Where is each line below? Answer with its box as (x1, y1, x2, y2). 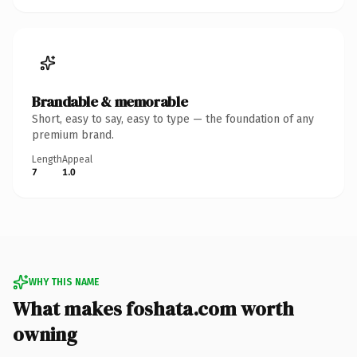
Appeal (62, 153, 92, 165)
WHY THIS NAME (29, 276, 99, 288)
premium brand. (32, 127, 114, 142)
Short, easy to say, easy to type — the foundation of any (32, 112, 314, 126)
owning (13, 320, 77, 347)
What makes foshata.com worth (13, 295, 294, 322)
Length (32, 153, 62, 165)
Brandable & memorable (32, 91, 188, 112)
